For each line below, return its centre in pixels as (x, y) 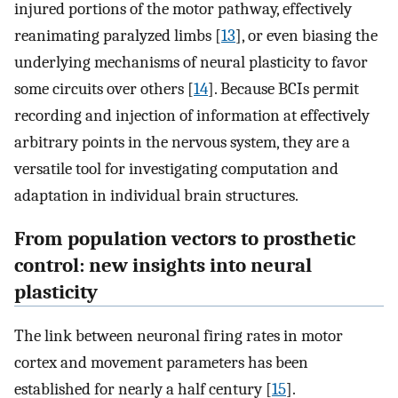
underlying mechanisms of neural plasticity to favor (191, 63)
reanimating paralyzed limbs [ (118, 36)
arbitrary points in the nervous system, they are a (182, 143)
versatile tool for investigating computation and (176, 169)
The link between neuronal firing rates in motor (179, 335)
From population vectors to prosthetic (185, 239)
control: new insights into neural (163, 266)
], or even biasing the (306, 36)
